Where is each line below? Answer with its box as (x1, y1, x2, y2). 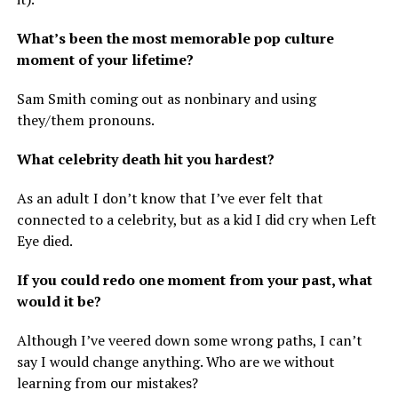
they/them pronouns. (16, 110, 155, 131)
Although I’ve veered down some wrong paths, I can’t (16, 330, 362, 351)
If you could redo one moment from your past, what (16, 270, 372, 291)
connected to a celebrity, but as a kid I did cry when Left (16, 210, 377, 230)
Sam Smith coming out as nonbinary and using (16, 89, 316, 109)
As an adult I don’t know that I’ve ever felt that (16, 188, 323, 209)
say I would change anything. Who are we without (16, 352, 335, 372)
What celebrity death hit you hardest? (16, 149, 278, 170)
